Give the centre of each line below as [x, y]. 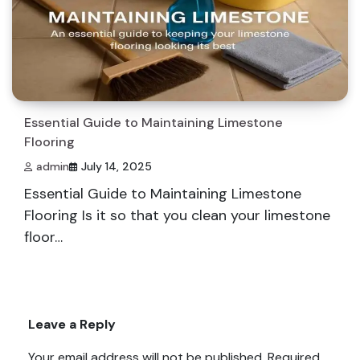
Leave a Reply [72, 324]
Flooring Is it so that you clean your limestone [177, 215]
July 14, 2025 [117, 166]
